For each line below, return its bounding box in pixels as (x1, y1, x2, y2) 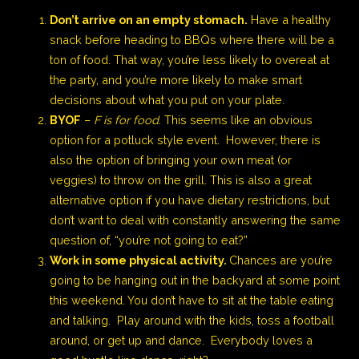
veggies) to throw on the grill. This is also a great (50, 172, 313, 187)
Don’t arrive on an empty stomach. (50, 12, 248, 26)
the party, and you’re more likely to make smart (50, 72, 303, 87)
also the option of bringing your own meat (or (50, 152, 292, 167)
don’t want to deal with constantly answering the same (50, 212, 341, 227)
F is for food (94, 112, 159, 127)
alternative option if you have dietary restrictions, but (50, 192, 330, 207)
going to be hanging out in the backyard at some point (50, 272, 341, 287)
